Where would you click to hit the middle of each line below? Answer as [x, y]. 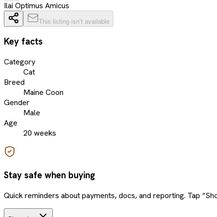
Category [20, 62]
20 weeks [40, 133]
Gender [17, 103]
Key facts [23, 42]
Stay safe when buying [49, 175]
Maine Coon [43, 93]
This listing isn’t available [74, 21]
